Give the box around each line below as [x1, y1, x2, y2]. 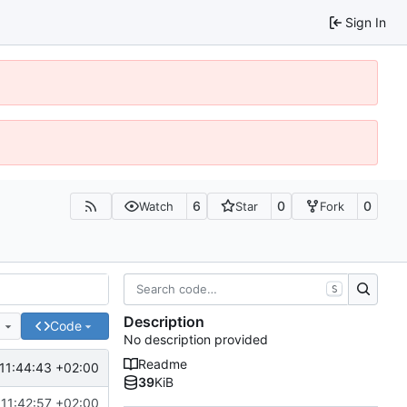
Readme [138, 356, 187, 372]
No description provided [124, 332, 268, 348]
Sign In [345, 14, 386, 30]
